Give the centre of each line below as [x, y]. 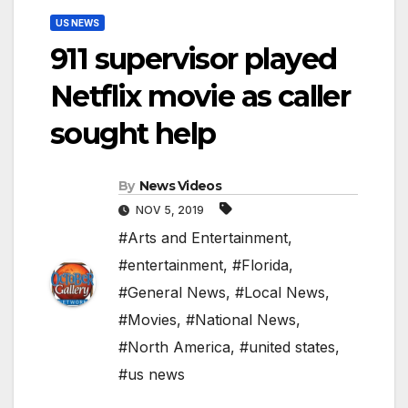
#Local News [280, 293]
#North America [174, 347]
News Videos [180, 186]
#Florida [260, 265]
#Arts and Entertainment [203, 238]
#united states [287, 347]
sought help [133, 134]
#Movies [148, 320]
